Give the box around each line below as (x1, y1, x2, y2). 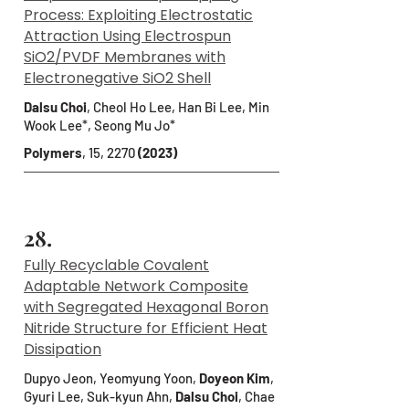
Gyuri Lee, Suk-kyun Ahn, (24, 388, 175, 404)
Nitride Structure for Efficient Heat (24, 318, 267, 339)
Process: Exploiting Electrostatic (24, 5, 253, 26)
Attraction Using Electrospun (24, 26, 231, 47)
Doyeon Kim (199, 370, 270, 386)
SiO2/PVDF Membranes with (24, 47, 225, 68)
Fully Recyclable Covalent (24, 255, 209, 276)
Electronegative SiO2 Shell (24, 68, 211, 89)
